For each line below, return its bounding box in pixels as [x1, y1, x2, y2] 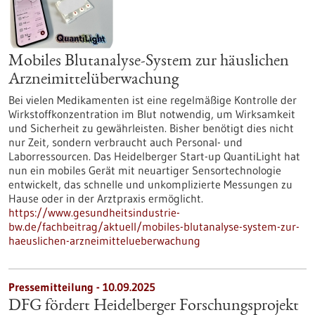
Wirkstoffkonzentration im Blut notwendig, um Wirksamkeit [8, 107, 295, 121]
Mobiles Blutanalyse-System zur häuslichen [8, 53, 289, 70]
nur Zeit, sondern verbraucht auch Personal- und [8, 135, 243, 149]
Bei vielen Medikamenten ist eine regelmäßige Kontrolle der [8, 93, 297, 107]
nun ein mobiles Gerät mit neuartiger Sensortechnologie [8, 163, 281, 177]
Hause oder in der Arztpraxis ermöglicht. [8, 191, 203, 205]
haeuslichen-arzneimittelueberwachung [8, 233, 200, 247]
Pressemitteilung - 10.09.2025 [8, 280, 155, 294]
